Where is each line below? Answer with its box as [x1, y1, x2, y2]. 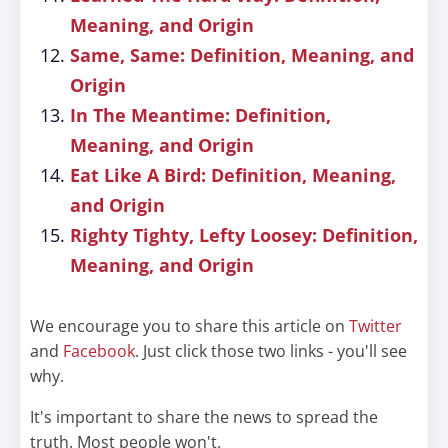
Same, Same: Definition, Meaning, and [70, 43, 414, 67]
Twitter [349, 315, 402, 337]
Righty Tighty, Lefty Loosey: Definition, [70, 223, 418, 247]
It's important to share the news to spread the [30, 406, 378, 428]
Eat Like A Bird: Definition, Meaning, [70, 163, 396, 187]
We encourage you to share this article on [30, 315, 349, 337]
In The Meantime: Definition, [70, 103, 331, 127]
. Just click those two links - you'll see [135, 340, 407, 362]
